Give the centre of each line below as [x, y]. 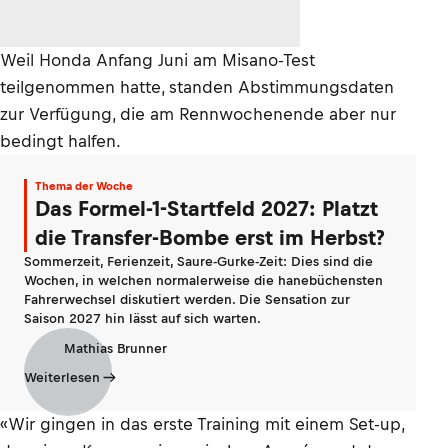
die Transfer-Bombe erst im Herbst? [210, 237]
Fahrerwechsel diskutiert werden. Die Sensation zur [187, 299]
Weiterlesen [62, 377]
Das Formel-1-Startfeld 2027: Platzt [206, 208]
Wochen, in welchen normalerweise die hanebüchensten [203, 280]
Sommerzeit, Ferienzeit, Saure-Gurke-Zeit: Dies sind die [198, 261]
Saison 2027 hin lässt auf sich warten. [142, 318]
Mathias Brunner [115, 348]
